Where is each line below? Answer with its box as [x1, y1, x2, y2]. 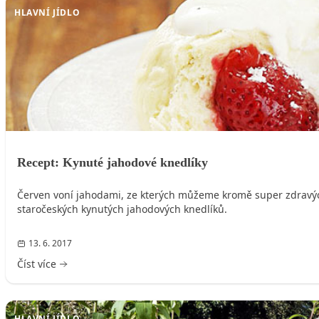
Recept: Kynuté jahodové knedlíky [17, 155, 208, 170]
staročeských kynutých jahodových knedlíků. [17, 202, 227, 216]
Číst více [17, 257, 56, 271]
